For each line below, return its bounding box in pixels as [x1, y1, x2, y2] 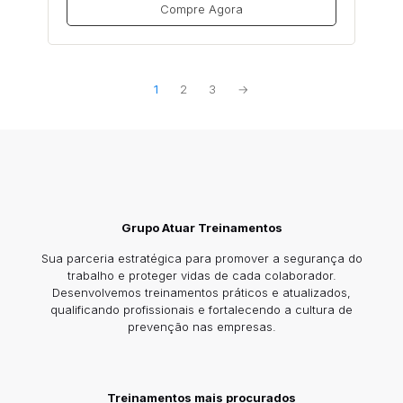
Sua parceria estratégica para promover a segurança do [40, 251, 363, 266]
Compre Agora [159, 2, 243, 17]
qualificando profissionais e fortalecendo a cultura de [50, 302, 353, 318]
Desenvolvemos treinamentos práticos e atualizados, [52, 285, 351, 300]
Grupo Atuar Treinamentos [121, 220, 282, 236]
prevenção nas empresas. [127, 319, 276, 335]
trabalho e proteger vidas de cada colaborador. [67, 268, 336, 283]
